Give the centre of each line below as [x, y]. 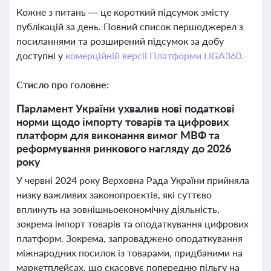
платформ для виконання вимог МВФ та [118, 135]
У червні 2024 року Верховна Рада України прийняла [133, 180]
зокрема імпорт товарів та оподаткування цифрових [132, 224]
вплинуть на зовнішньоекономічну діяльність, [118, 209]
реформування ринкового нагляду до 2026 [124, 148]
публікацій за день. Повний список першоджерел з [130, 26]
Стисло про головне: [63, 84]
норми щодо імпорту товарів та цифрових [122, 122]
